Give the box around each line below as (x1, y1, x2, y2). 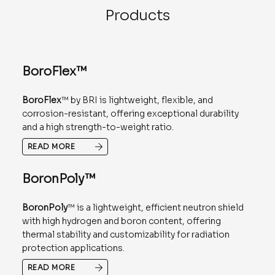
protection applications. (21, 242, 125, 254)
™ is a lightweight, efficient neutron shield (67, 202, 244, 214)
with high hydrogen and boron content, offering (21, 215, 221, 227)
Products (105, 6, 170, 25)
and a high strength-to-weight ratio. (21, 122, 174, 133)
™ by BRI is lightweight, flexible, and (61, 95, 213, 106)
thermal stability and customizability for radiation (21, 229, 230, 241)
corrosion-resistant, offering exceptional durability (21, 108, 239, 120)
